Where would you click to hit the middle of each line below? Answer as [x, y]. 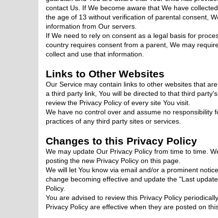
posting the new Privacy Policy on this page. [113, 161]
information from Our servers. [91, 26]
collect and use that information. [95, 54]
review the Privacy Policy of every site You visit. [118, 103]
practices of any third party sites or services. [113, 121]
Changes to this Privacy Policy [121, 141]
